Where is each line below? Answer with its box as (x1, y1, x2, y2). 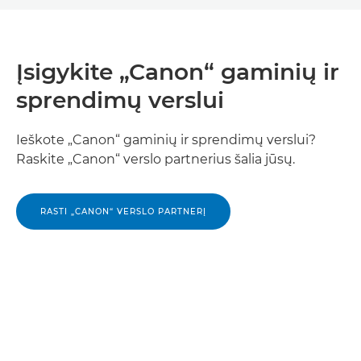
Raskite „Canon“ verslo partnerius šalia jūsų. (16, 151, 295, 167)
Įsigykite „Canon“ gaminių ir (16, 57, 339, 85)
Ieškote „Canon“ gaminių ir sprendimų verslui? (16, 131, 316, 147)
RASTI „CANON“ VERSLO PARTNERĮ (40, 205, 206, 217)
